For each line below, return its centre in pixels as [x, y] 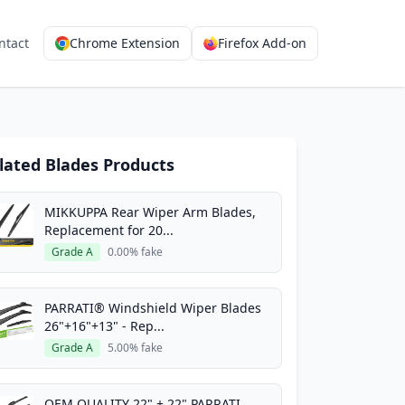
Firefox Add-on [262, 43]
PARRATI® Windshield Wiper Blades [153, 308]
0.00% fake [135, 252]
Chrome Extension [125, 43]
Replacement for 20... [109, 230]
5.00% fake [135, 348]
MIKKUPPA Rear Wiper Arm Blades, [150, 212]
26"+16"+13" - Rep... [104, 326]
